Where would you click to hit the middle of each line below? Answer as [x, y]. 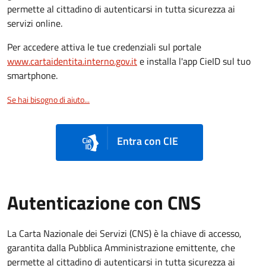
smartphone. [32, 75]
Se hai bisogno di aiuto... [48, 99]
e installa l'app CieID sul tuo [194, 61]
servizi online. [35, 23]
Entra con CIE [146, 141]
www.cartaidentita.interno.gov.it [72, 61]
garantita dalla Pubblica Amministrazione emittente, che [121, 248]
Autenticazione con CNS [104, 203]
